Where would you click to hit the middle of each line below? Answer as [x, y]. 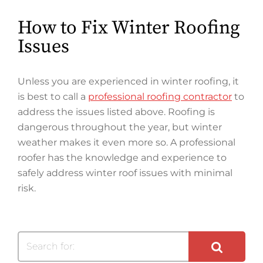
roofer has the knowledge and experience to [122, 158]
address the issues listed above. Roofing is [116, 112]
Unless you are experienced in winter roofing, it [128, 81]
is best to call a [53, 97]
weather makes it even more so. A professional [127, 142]
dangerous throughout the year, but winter [120, 127]
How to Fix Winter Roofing [129, 28]
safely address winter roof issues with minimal [125, 173]
